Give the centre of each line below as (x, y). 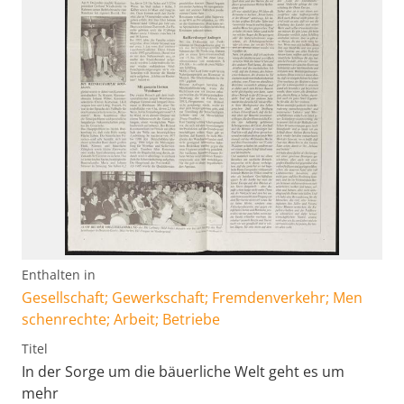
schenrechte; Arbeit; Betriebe (121, 319)
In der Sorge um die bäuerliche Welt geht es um (183, 371)
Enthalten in (59, 274)
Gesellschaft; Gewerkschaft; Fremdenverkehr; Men (192, 297)
